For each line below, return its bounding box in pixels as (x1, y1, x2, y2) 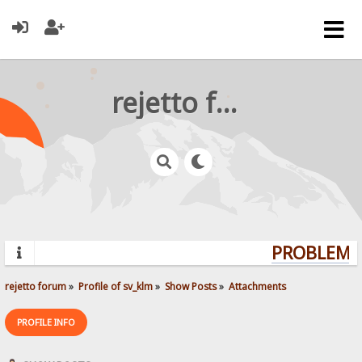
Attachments (229, 279, 287, 293)
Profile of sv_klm (78, 279, 154, 293)
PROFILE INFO (17, 315, 76, 328)
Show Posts (165, 279, 217, 293)
